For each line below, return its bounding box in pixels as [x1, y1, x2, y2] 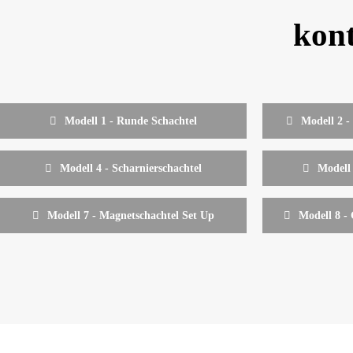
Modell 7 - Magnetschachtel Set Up [47, 209, 215, 221]
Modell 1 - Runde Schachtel [65, 114, 198, 127]
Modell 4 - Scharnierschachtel [60, 162, 203, 174]
